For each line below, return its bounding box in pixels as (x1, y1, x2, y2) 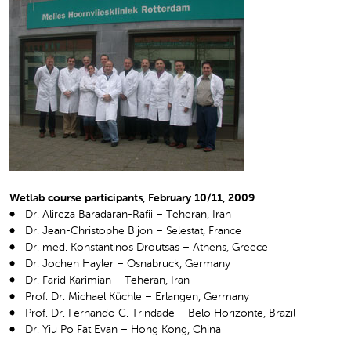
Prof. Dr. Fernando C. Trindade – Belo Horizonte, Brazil (25, 307, 295, 319)
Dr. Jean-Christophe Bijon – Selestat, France (25, 225, 241, 237)
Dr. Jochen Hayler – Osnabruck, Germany (25, 258, 230, 270)
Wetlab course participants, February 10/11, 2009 (9, 192, 255, 204)
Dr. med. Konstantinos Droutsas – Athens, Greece (25, 241, 268, 253)
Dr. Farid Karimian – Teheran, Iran (25, 274, 190, 286)
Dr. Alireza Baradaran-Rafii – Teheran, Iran (25, 208, 231, 220)
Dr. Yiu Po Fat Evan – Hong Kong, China (25, 324, 221, 335)
